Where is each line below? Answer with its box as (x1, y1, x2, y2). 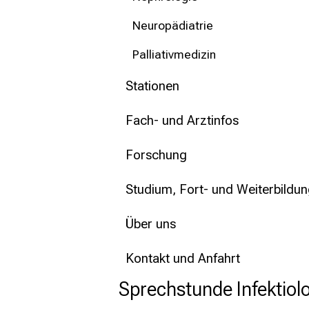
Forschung (126, 147, 187, 163)
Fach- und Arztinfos (126, 112, 239, 129)
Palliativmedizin (132, 48, 216, 62)
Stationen (126, 78, 179, 94)
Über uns (126, 216, 176, 232)
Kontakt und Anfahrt (126, 250, 240, 267)
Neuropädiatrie (132, 19, 213, 33)
